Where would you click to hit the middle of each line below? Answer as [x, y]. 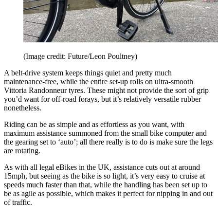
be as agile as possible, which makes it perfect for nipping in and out [108, 194]
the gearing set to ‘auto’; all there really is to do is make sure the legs [108, 142]
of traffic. [18, 202]
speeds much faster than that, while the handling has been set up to [106, 185]
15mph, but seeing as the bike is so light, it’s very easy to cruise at [104, 176]
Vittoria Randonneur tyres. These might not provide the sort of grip [106, 91]
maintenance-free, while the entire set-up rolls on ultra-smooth [99, 82]
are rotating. [22, 151]
